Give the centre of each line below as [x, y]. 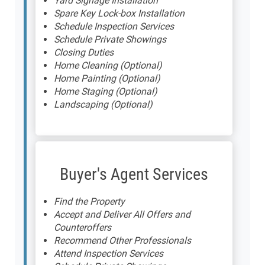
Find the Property [89, 201]
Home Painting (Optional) [107, 78]
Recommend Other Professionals [122, 240]
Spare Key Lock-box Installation [119, 13]
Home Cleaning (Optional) [108, 65]
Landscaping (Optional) [103, 104]
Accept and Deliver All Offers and [122, 214]
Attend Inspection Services [109, 253]
